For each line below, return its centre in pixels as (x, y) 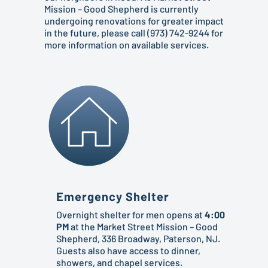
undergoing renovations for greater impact (134, 20)
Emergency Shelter (113, 196)
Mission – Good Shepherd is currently (121, 8)
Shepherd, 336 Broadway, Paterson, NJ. (138, 238)
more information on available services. (127, 44)
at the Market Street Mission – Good (143, 226)
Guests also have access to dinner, (128, 250)
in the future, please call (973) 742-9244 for (134, 32)
